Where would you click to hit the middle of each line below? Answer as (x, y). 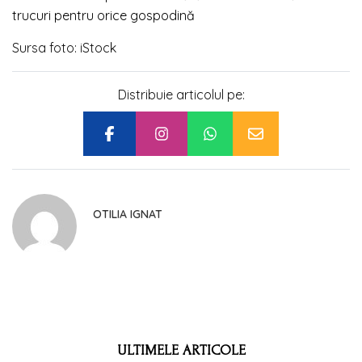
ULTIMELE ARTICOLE (181, 350)
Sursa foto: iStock (64, 47)
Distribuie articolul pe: (181, 94)
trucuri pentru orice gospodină (103, 15)
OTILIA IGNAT (128, 214)
